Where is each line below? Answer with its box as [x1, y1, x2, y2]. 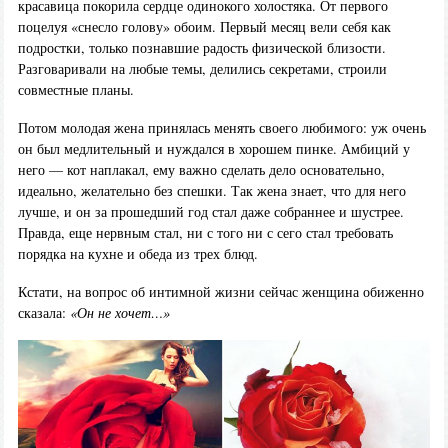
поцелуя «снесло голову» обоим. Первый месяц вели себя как [17, 17, 391, 37]
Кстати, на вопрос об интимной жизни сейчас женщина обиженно [17, 281, 424, 301]
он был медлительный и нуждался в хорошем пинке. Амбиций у [17, 138, 410, 158]
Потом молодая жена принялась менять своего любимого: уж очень [17, 117, 426, 137]
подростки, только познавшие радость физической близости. [17, 38, 386, 58]
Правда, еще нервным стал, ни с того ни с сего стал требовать [17, 222, 393, 242]
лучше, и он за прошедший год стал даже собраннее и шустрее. [17, 201, 404, 221]
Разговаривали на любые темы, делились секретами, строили [17, 59, 387, 79]
